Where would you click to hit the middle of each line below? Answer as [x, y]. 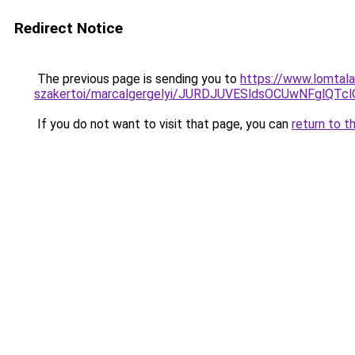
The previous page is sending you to [137, 79]
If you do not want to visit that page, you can [163, 124]
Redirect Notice [69, 28]
